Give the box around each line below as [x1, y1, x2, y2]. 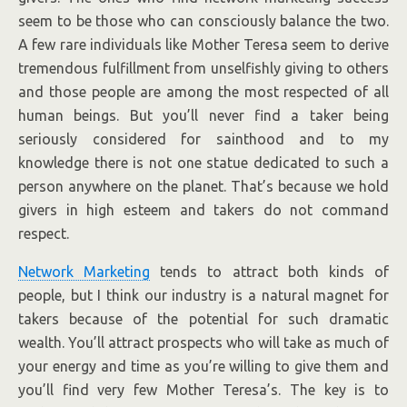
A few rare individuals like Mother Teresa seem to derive [18, 36, 389, 53]
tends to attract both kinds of [150, 263, 390, 280]
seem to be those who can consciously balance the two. [18, 13, 389, 29]
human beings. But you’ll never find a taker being [18, 107, 389, 124]
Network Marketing [18, 263, 151, 280]
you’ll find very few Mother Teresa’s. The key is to [18, 382, 389, 398]
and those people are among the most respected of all [18, 84, 389, 100]
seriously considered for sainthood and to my [18, 131, 389, 147]
